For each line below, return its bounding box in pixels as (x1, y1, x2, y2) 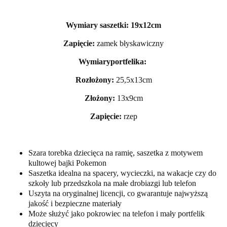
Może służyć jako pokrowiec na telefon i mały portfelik (28, 209, 205, 218)
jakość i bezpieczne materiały (28, 199, 122, 208)
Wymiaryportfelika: (79, 57, 148, 66)
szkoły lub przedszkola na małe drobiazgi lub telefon (28, 178, 196, 187)
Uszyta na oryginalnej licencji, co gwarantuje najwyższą (28, 188, 208, 198)
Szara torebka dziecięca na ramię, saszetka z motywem (28, 148, 203, 157)
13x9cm (117, 93, 143, 102)
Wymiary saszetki (66, 20, 126, 29)
